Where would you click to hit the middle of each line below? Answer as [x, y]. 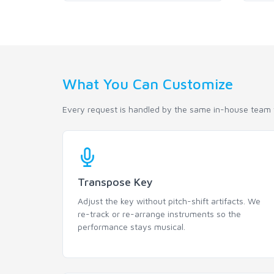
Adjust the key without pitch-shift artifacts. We [169, 201]
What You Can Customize [148, 84]
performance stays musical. [131, 227]
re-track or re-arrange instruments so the [159, 214]
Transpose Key [115, 182]
